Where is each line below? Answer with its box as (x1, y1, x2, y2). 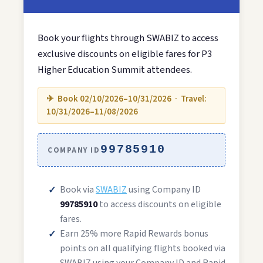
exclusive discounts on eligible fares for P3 (38, 47, 212, 62)
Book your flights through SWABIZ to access (38, 31, 218, 46)
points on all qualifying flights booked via (60, 242, 225, 255)
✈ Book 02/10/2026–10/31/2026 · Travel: (46, 93, 207, 106)
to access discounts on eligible (97, 198, 221, 211)
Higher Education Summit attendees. (38, 63, 192, 77)
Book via (60, 183, 96, 197)
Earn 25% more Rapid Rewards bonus (60, 227, 208, 241)
